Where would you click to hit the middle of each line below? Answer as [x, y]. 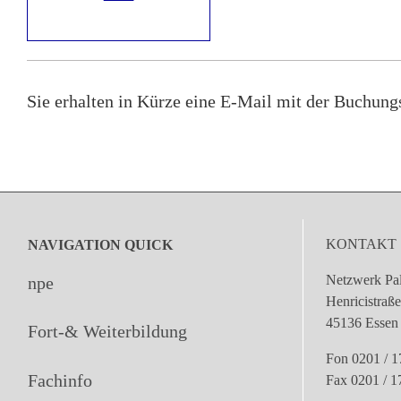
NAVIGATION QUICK [100, 244]
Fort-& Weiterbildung [107, 332]
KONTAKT [361, 243]
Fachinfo [60, 380]
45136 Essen [362, 322]
